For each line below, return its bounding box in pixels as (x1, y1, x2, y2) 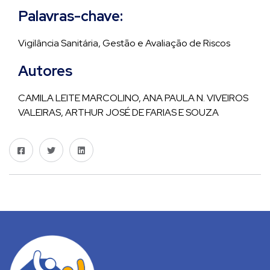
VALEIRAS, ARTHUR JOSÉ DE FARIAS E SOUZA (18, 106, 219, 119)
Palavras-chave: (18, 7, 123, 25)
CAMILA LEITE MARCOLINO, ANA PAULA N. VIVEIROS (18, 92, 248, 104)
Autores (18, 61, 72, 80)
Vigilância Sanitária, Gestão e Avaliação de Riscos (18, 37, 230, 49)
